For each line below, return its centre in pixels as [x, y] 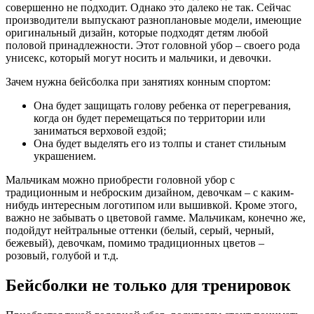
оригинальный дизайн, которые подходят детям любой [137, 32]
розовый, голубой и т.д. [62, 255]
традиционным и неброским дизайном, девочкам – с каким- [150, 192]
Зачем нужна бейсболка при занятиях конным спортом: [138, 81]
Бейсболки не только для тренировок [148, 285]
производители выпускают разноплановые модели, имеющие [153, 20]
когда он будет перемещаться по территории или [150, 118]
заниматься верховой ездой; [100, 130]
